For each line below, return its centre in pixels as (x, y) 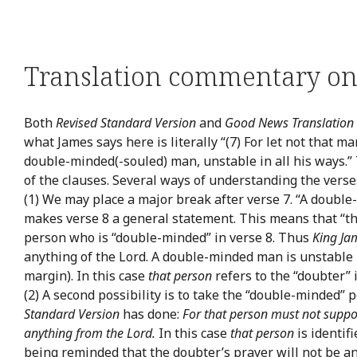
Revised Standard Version (126, 122)
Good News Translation (289, 122)
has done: (151, 314)
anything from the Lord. (90, 333)
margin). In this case (86, 275)
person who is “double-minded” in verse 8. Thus (168, 237)
